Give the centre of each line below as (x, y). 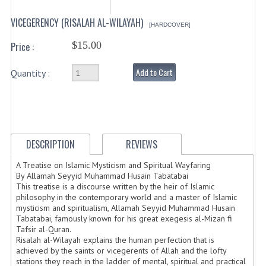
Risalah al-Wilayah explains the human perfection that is (115, 240)
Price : (22, 47)
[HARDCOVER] (170, 25)
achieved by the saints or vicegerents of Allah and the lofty (121, 251)
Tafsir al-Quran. (44, 229)
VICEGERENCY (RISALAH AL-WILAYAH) (77, 23)
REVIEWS (142, 144)
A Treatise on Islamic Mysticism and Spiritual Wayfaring (114, 165)
